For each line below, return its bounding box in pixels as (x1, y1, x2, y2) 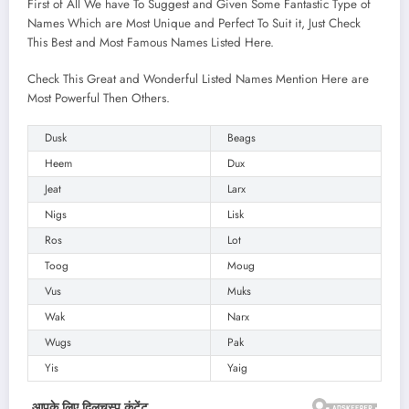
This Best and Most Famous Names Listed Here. (27, 33, 274, 51)
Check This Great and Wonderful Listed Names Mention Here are (27, 69, 369, 88)
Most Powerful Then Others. (27, 89, 170, 107)
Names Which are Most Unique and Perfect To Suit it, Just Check (27, 14, 361, 32)
